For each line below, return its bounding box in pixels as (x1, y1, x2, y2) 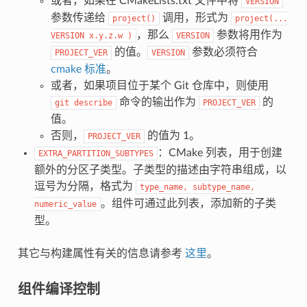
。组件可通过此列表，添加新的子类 (100, 197, 276, 209)
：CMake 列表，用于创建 (157, 147, 282, 158)
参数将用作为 (213, 29, 282, 40)
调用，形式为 (159, 12, 231, 23)
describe (73, 97, 112, 108)
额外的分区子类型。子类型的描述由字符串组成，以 (34, 164, 286, 175)
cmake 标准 (50, 63, 106, 75)
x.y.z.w (88, 30, 123, 40)
